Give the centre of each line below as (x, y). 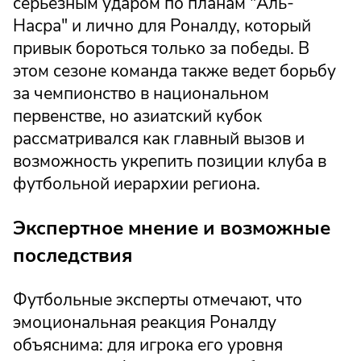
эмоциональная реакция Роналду (145, 323)
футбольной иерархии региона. (137, 183)
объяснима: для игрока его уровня (148, 345)
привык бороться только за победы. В (161, 48)
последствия (73, 255)
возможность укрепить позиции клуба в (170, 161)
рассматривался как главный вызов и (159, 138)
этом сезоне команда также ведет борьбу (174, 71)
